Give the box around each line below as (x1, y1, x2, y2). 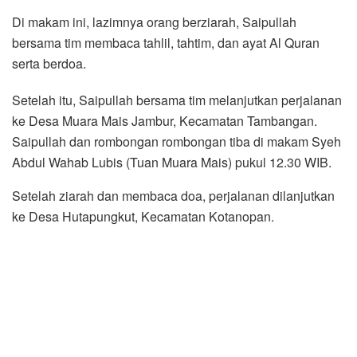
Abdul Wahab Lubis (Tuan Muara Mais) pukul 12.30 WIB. (12, 152, 331, 171)
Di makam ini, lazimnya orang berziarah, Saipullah (12, 12, 296, 31)
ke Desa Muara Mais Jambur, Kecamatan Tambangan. (12, 111, 317, 130)
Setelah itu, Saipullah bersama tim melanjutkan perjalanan (12, 90, 342, 109)
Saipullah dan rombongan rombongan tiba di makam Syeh (12, 131, 341, 151)
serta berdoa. (12, 53, 86, 73)
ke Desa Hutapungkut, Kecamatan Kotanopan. (12, 206, 274, 226)
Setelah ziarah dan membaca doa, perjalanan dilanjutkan (12, 186, 335, 205)
